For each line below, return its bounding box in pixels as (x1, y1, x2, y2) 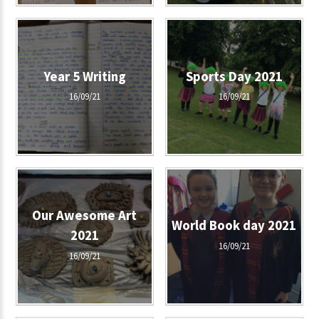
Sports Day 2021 (185, 68, 283, 85)
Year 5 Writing (43, 68, 126, 85)
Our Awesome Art (32, 206, 137, 224)
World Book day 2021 (172, 216, 296, 234)
